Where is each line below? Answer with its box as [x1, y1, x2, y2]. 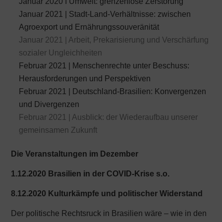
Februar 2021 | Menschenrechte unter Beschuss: [19, 61, 190, 70]
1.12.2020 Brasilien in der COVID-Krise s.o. [11, 169, 170, 178]
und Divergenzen [19, 100, 80, 109]
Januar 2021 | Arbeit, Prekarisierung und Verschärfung [19, 36, 209, 44]
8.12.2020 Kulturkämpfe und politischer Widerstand [11, 189, 203, 198]
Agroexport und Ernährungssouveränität [19, 23, 160, 31]
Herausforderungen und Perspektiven [19, 74, 151, 83]
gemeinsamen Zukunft [19, 126, 98, 134]
